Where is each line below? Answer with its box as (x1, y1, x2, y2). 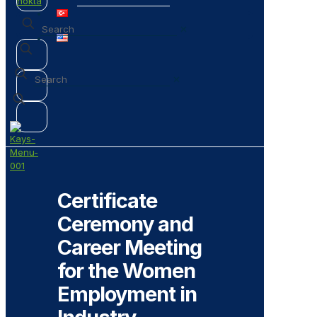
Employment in (57, 282, 197, 307)
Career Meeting (57, 235, 202, 260)
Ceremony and (57, 212, 193, 237)
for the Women (57, 258, 195, 284)
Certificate (57, 188, 157, 214)
